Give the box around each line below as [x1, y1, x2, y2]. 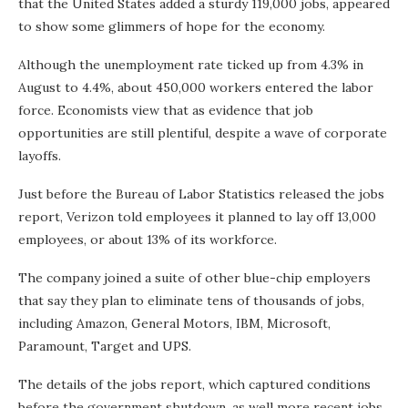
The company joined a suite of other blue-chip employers [18, 270, 371, 286]
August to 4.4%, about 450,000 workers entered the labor [18, 79, 373, 96]
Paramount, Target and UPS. [18, 338, 191, 354]
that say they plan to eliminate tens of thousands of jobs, [18, 292, 364, 309]
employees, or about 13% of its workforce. [18, 231, 277, 248]
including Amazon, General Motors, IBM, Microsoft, [18, 315, 331, 331]
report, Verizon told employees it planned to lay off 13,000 [18, 209, 376, 225]
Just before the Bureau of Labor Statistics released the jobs [18, 186, 384, 202]
